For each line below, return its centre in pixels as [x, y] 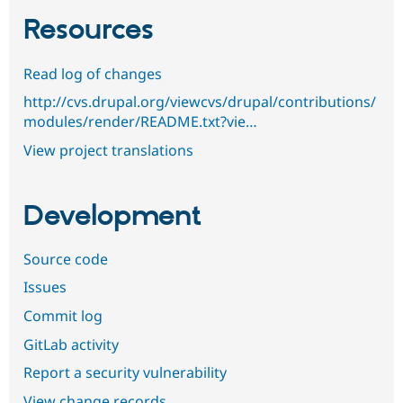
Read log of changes [93, 73]
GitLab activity [71, 344]
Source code [66, 259]
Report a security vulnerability [125, 373]
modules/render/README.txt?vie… [140, 122]
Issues [45, 287]
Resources [89, 31]
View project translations [108, 150]
